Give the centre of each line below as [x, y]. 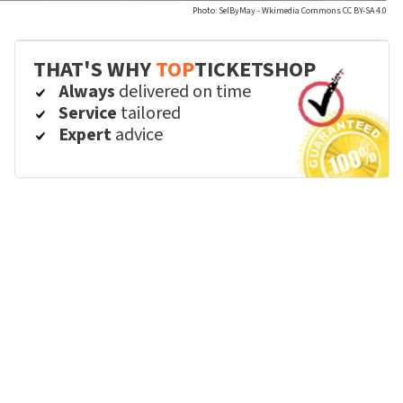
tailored [149, 113]
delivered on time [184, 92]
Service [88, 113]
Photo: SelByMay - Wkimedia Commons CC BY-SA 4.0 [290, 11]
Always [87, 92]
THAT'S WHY [95, 70]
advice [138, 135]
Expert [85, 135]
